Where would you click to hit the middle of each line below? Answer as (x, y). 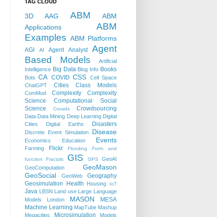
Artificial (108, 61)
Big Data (64, 70)
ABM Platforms (93, 39)
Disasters (104, 124)
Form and (104, 149)
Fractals (55, 159)
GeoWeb (72, 176)
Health (75, 184)
